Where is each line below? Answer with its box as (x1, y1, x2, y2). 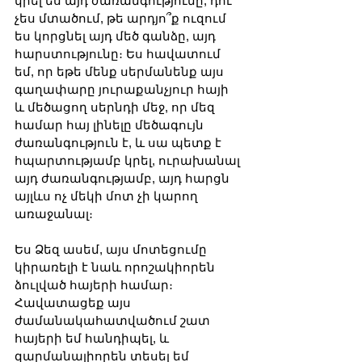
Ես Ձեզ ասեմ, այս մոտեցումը (15, 242, 210, 256)
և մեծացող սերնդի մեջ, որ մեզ (15, 99, 218, 114)
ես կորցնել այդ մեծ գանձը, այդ (15, 28, 219, 43)
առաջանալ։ (15, 206, 96, 221)
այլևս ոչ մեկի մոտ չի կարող (15, 188, 201, 203)
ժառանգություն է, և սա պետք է (15, 135, 225, 149)
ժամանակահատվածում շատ (15, 313, 213, 327)
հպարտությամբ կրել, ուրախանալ (15, 153, 243, 167)
